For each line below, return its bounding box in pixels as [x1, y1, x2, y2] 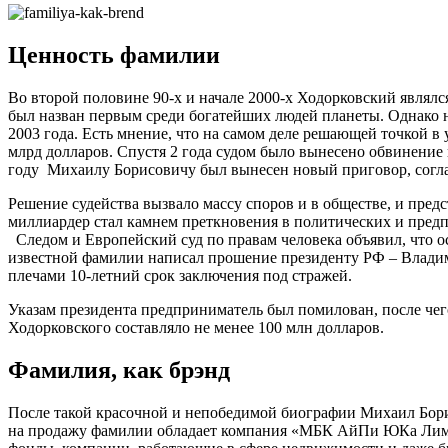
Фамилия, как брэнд [8, 356, 230, 383]
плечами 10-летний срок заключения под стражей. [8, 266, 352, 284]
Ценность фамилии [8, 41, 220, 68]
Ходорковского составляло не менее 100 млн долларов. [8, 318, 384, 336]
